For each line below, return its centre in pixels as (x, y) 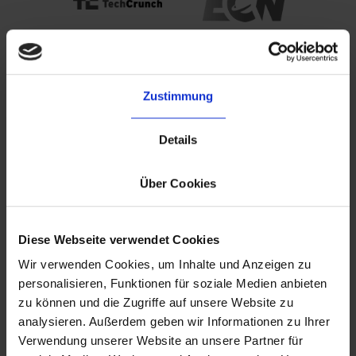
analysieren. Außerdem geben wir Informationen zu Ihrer (174, 322)
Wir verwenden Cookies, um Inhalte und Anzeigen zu (165, 265)
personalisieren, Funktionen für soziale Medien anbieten (173, 284)
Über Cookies (178, 183)
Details (178, 139)
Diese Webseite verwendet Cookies (119, 239)
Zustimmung (178, 95)
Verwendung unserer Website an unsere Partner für (161, 341)
